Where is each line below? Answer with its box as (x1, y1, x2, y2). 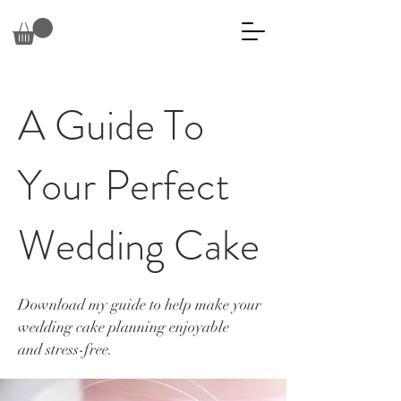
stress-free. (46, 340, 113, 360)
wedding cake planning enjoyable (18, 318, 229, 337)
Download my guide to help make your (18, 295, 261, 315)
